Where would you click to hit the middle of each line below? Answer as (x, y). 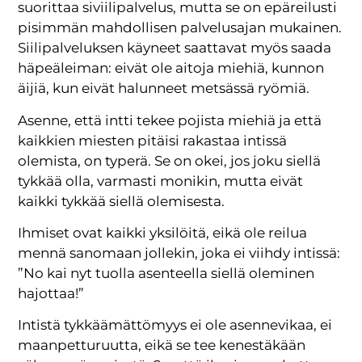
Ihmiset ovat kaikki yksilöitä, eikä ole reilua (163, 233)
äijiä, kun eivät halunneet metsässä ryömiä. (164, 88)
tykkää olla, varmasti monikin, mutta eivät (161, 181)
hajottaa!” (51, 294)
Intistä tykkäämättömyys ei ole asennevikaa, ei (175, 325)
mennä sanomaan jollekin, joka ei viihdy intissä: (179, 253)
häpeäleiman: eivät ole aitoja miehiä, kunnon (171, 68)
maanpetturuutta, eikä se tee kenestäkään (162, 345)
